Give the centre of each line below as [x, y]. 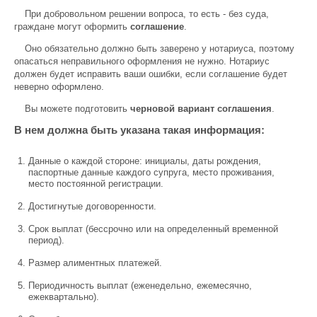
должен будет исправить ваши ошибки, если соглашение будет [151, 74]
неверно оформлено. [59, 87]
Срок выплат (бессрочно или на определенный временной [153, 229]
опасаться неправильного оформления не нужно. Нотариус [142, 61]
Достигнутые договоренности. [92, 206]
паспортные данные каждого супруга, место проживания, [151, 172]
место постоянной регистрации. [96, 184]
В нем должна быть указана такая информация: [139, 130]
